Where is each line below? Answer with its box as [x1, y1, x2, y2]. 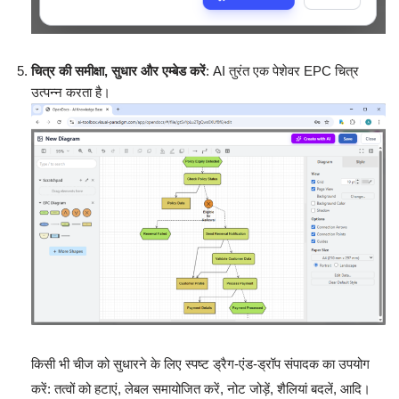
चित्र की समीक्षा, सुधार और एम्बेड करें [31, 62, 206, 78]
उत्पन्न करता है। [31, 84, 110, 100]
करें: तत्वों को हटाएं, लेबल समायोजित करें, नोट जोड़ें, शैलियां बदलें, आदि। [31, 380, 370, 396]
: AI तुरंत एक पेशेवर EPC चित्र [206, 62, 359, 78]
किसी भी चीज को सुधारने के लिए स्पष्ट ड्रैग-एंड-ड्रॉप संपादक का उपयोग [31, 355, 370, 371]
